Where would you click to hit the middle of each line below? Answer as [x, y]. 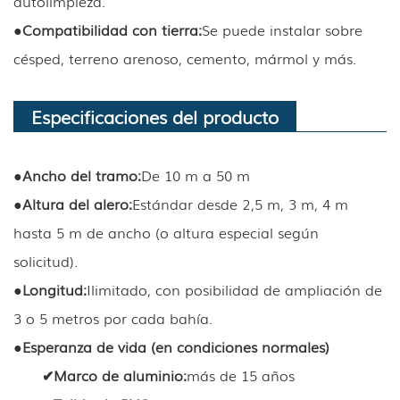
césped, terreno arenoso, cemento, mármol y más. [185, 58]
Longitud [53, 289]
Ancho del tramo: [82, 175]
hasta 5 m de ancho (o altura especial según [166, 232]
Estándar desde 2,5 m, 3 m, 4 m [240, 203]
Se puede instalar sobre [282, 29]
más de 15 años [241, 375]
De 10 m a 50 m [196, 175]
